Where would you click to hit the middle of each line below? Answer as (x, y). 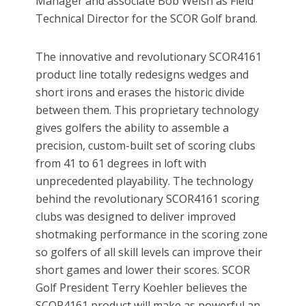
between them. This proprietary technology (148, 110)
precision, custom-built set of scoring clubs (146, 146)
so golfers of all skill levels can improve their (149, 252)
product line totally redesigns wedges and (142, 75)
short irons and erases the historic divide (140, 93)
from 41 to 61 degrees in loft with (121, 164)
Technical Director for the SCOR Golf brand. (147, 19)
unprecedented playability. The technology (145, 181)
